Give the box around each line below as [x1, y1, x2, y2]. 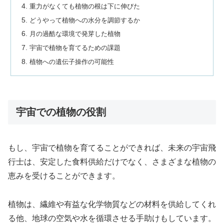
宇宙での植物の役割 [16, 106, 106, 118]
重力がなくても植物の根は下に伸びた [29, 2, 140, 10]
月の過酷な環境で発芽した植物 [29, 30, 121, 38]
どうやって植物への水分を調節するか [29, 16, 140, 24]
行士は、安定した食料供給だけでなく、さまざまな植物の [8, 157, 216, 166]
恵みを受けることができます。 [8, 171, 120, 180]
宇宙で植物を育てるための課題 [29, 44, 121, 52]
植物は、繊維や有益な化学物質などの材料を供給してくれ [8, 199, 216, 208]
